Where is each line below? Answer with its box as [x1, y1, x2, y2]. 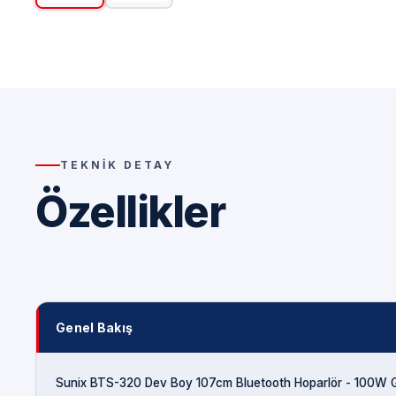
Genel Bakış [56, 319, 133, 335]
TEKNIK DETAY [60, 157, 174, 171]
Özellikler [35, 185, 225, 238]
